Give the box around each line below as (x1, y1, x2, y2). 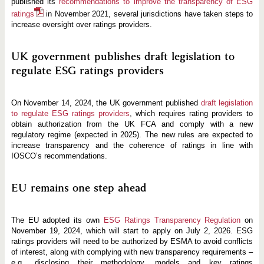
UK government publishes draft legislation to (11, 49, 235, 64)
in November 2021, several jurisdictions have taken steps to (43, 9, 253, 19)
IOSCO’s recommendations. (11, 151, 107, 160)
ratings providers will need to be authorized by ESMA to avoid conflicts (11, 236, 253, 246)
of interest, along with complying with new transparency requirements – (11, 247, 253, 256)
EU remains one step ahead (11, 181, 146, 196)
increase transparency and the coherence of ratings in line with (11, 140, 253, 150)
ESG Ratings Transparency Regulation (103, 215, 241, 225)
